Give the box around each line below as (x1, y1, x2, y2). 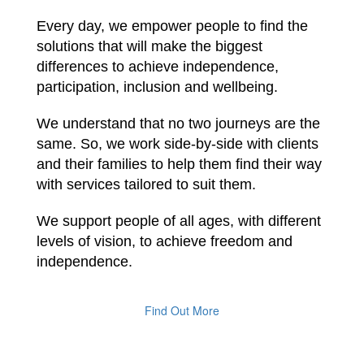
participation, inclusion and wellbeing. (37, 78, 278, 95)
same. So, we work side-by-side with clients (37, 135, 318, 152)
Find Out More (145, 301, 219, 318)
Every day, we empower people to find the (37, 17, 308, 34)
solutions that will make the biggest (37, 37, 262, 54)
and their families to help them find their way (37, 155, 322, 172)
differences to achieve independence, (37, 58, 279, 75)
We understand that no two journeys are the (37, 115, 320, 132)
